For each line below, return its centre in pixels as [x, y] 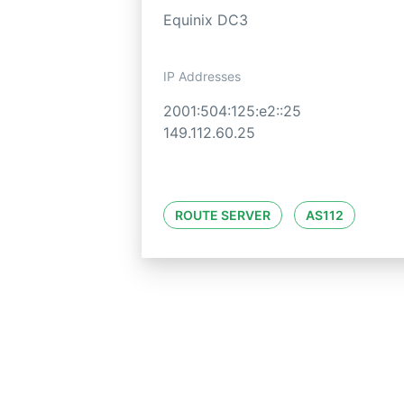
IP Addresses [202, 77]
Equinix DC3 [206, 20]
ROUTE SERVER [223, 216]
